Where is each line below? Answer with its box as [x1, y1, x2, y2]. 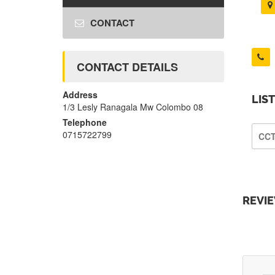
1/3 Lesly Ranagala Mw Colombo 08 [63, 101, 203, 114]
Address [63, 88, 98, 101]
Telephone [63, 116, 107, 129]
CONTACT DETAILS [77, 59, 178, 76]
